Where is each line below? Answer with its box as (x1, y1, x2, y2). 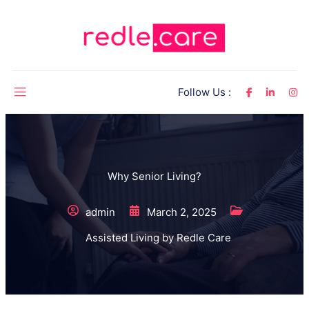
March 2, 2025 (147, 205, 217, 219)
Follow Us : (177, 86, 231, 99)
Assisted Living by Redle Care (85, 231, 231, 245)
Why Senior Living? (108, 169, 201, 183)
